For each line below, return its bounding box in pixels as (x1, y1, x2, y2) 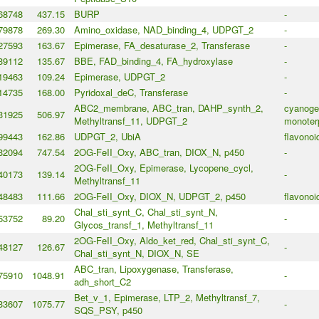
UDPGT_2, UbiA (73, 130, 141, 144)
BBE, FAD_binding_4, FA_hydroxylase (73, 54, 233, 68)
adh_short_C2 (73, 275, 131, 289)
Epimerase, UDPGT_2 (73, 70, 165, 84)
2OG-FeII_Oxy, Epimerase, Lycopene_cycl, (73, 161, 253, 175)
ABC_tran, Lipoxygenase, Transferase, (73, 262, 234, 276)
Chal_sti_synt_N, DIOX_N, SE (73, 246, 199, 261)
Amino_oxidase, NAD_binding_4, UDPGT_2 (73, 23, 253, 37)
